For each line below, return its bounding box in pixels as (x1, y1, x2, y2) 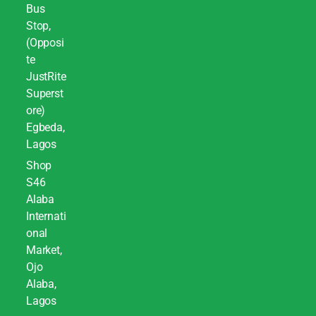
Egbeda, (25, 121, 65, 135)
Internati (25, 209, 66, 224)
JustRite (25, 70, 66, 84)
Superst (25, 87, 63, 101)
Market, (25, 243, 62, 257)
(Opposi (25, 36, 64, 50)
